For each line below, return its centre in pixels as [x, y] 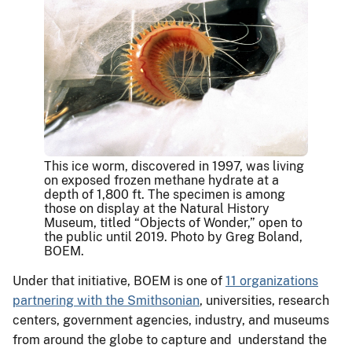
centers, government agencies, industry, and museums [171, 320]
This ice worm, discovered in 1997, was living [174, 166]
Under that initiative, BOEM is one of [119, 280]
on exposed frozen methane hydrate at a [161, 180]
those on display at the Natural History [157, 208]
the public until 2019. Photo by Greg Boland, [173, 236]
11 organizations [272, 280]
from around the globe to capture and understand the [170, 339]
